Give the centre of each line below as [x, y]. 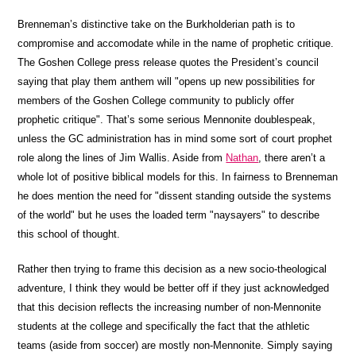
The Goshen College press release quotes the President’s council [168, 62]
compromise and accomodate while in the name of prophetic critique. [176, 43]
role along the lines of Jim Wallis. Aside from [122, 158]
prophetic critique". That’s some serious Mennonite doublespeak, [167, 120]
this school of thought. [69, 234]
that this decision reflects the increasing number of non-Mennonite [170, 307]
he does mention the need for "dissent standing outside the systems [175, 196]
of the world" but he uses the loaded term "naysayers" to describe [169, 215]
